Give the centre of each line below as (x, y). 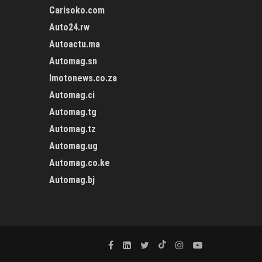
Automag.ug (73, 146)
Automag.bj (72, 180)
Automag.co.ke (79, 163)
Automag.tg (73, 112)
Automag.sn (73, 61)
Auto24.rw (69, 27)
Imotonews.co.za (83, 78)
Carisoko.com (77, 10)
